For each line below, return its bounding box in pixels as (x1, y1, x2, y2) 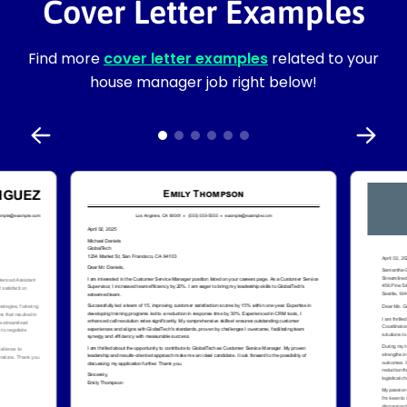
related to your (268, 47, 379, 69)
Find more (28, 47, 104, 69)
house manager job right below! (90, 71, 317, 93)
